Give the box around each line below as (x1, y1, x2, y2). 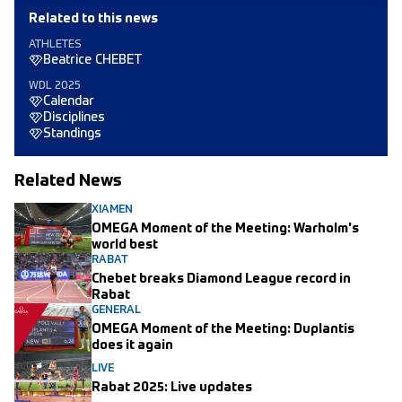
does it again (92, 339, 173, 353)
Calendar (43, 95, 94, 109)
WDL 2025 (29, 81, 81, 92)
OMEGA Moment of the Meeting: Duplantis (92, 323, 354, 336)
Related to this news (29, 13, 158, 26)
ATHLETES (29, 39, 82, 51)
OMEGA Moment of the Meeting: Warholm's (92, 223, 359, 236)
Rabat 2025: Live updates (92, 381, 252, 395)
